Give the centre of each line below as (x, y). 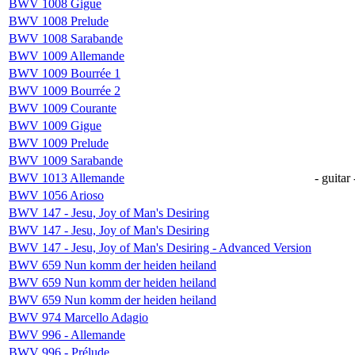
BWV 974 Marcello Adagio (78, 317)
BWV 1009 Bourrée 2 (65, 90)
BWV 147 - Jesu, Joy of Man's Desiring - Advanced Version (160, 247)
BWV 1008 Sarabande (66, 38)
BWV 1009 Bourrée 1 (65, 73)
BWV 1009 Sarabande (66, 160)
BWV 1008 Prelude (59, 21)
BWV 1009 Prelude (59, 143)
